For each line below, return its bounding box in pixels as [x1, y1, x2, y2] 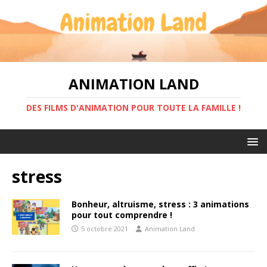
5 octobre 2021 [81, 223, 128, 233]
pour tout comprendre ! [72, 209, 172, 221]
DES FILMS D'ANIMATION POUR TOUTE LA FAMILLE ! [26, 101, 241, 113]
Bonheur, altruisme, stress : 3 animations [72, 198, 249, 210]
